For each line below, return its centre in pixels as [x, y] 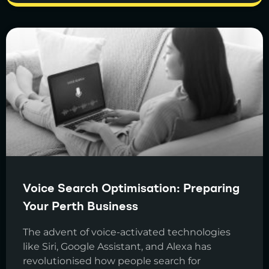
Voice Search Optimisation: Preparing [131, 189]
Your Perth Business [80, 207]
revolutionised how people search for [112, 261]
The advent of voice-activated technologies [127, 232]
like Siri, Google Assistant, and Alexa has [117, 247]
